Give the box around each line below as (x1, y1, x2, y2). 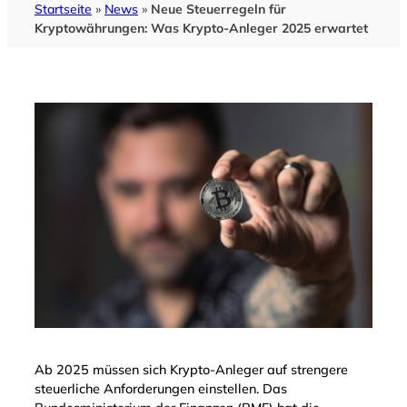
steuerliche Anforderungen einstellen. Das (35, 381, 287, 398)
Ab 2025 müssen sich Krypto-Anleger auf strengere (35, 362, 348, 379)
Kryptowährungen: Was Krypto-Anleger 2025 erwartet (35, 20, 368, 36)
